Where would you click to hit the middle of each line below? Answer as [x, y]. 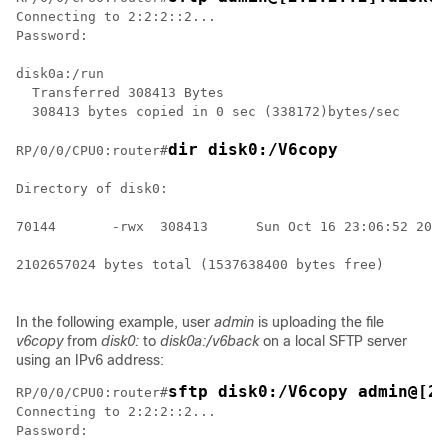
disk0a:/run [60, 73]
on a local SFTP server [333, 341]
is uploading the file [319, 322]
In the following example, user [115, 322]
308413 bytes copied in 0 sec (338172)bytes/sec [208, 111]
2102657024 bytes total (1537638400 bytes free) [200, 264]
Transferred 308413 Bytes [120, 92]
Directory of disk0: [92, 188]
